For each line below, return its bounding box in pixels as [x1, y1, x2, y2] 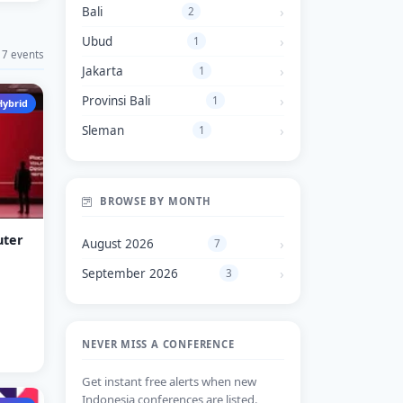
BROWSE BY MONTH [96, 194, 211, 209]
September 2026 [82, 264, 179, 282]
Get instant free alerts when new [82, 372, 257, 390]
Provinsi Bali [82, 92, 151, 109]
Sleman [82, 121, 125, 139]
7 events [2, 48, 44, 61]
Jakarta [82, 62, 124, 79]
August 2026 [82, 235, 155, 252]
